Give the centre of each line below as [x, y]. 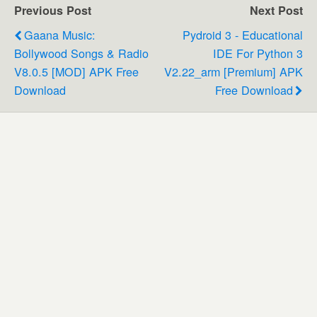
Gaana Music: [60, 34]
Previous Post [53, 10]
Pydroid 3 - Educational [243, 34]
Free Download [254, 90]
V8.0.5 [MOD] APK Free [76, 71]
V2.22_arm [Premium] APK [234, 71]
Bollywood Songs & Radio [81, 53]
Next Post [276, 10]
